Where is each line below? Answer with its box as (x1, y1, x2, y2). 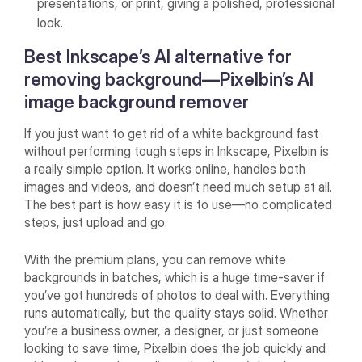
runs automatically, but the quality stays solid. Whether (24, 305, 329, 322)
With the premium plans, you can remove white (24, 251, 287, 268)
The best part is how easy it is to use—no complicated (24, 196, 333, 213)
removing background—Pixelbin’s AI (24, 69, 314, 90)
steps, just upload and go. (24, 214, 168, 231)
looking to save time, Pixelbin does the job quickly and (24, 340, 326, 357)
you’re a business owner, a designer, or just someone (24, 322, 319, 339)
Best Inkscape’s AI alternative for (24, 46, 293, 68)
